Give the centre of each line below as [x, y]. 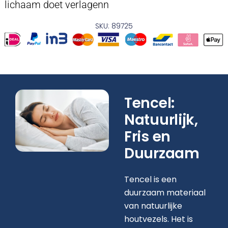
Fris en [147, 136]
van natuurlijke [153, 206]
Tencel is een [150, 180]
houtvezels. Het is [159, 219]
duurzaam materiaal [165, 193]
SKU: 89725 [114, 26]
